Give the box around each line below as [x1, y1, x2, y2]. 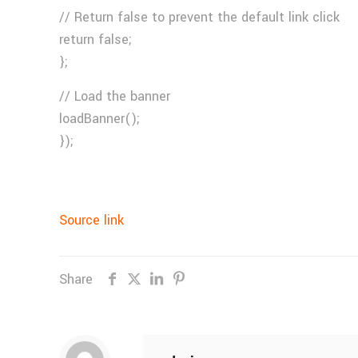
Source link [59, 211, 125, 229]
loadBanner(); [59, 109, 141, 128]
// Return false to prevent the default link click [59, 8, 340, 26]
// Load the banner [59, 87, 171, 105]
